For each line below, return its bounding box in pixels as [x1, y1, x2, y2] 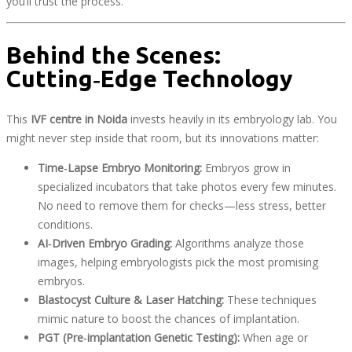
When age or [240, 330, 308, 346]
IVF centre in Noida [31, 112, 127, 127]
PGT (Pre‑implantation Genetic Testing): [38, 330, 240, 346]
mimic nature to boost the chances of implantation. [38, 311, 299, 327]
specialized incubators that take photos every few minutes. [38, 179, 336, 195]
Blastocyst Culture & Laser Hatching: [38, 292, 224, 308]
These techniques [224, 292, 317, 308]
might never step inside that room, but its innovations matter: [6, 130, 319, 146]
